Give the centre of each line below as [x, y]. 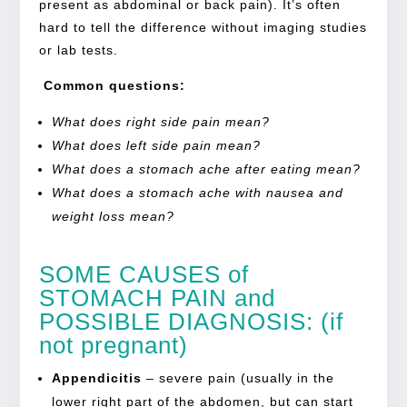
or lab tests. [78, 50]
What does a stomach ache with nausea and [197, 192]
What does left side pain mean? [156, 145]
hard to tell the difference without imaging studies [203, 27]
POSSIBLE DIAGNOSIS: [176, 321]
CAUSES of [184, 274]
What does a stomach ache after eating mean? [206, 169]
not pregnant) [113, 345]
